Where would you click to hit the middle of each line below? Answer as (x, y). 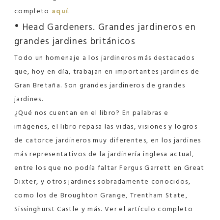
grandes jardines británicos (75, 41)
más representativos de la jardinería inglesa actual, (104, 154)
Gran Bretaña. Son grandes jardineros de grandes (100, 85)
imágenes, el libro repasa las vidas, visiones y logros (106, 127)
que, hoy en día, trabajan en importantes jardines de (107, 72)
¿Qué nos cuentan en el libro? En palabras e (92, 113)
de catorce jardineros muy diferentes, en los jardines (108, 140)
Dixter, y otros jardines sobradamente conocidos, (103, 182)
